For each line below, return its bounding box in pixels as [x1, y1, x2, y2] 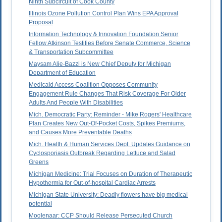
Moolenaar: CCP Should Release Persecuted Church [29, 212, 172, 220]
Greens [29, 159, 49, 166]
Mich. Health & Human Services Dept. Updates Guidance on [29, 141, 190, 148]
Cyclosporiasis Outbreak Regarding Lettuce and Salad [29, 150, 175, 157]
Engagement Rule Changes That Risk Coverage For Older [29, 90, 186, 98]
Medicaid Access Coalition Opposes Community [29, 81, 158, 89]
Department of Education [29, 69, 96, 77]
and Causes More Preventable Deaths [29, 129, 132, 136]
